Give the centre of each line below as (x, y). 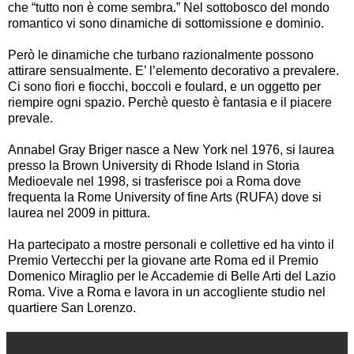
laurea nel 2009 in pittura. (79, 213)
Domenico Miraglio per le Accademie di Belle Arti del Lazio (172, 276)
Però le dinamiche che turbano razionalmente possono (161, 55)
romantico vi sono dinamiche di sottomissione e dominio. (166, 23)
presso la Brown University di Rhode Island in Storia (154, 165)
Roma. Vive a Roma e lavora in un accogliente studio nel (167, 292)
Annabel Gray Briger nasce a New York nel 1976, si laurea (171, 149)
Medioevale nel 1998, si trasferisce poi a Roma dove (154, 181)
